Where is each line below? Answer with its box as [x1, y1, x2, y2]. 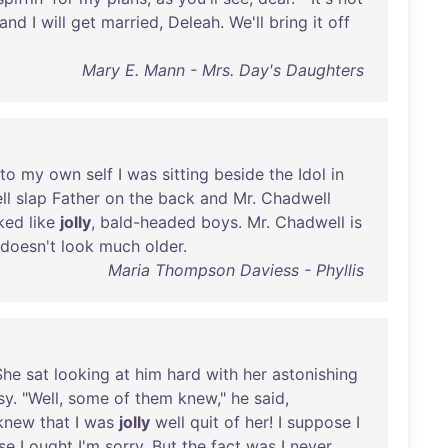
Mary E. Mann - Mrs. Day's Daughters [81, 60, 364, 80]
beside [214, 164, 264, 184]
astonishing [272, 364, 358, 384]
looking [54, 364, 110, 384]
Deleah [168, 12, 220, 32]
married [101, 12, 159, 32]
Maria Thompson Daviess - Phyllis [107, 260, 364, 280]
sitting [162, 164, 209, 184]
